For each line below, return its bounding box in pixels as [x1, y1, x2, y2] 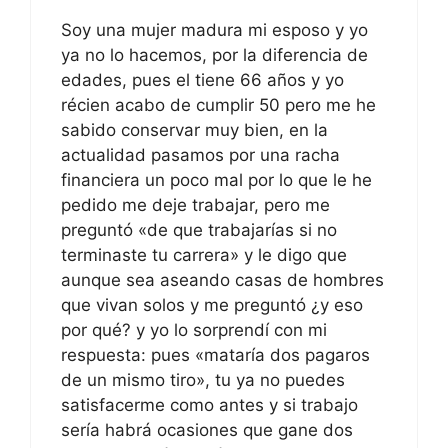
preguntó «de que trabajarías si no [61, 219, 337, 240]
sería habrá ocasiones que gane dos [61, 419, 353, 440]
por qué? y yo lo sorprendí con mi [61, 319, 327, 340]
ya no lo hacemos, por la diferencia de [61, 44, 368, 65]
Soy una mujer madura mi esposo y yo [61, 19, 368, 40]
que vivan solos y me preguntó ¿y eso [61, 294, 363, 315]
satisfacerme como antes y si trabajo [61, 394, 358, 415]
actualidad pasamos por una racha [61, 144, 340, 165]
